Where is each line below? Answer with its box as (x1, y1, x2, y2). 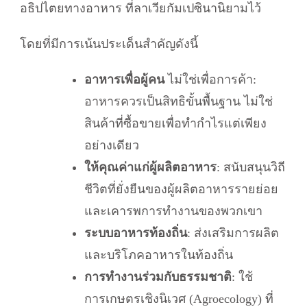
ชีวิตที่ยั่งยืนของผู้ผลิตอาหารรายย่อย (84, 182, 278, 196)
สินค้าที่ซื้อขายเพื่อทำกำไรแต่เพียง (84, 116, 267, 130)
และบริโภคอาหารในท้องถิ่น (84, 247, 233, 262)
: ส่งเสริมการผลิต (187, 225, 279, 240)
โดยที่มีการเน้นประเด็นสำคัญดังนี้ (20, 36, 198, 51)
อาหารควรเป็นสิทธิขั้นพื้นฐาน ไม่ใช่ (84, 94, 273, 108)
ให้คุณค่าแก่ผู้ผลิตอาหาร (84, 160, 217, 174)
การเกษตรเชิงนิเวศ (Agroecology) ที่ (84, 291, 273, 306)
